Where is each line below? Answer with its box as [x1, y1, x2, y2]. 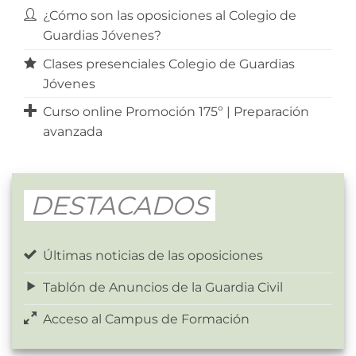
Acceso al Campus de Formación [42, 311, 250, 327]
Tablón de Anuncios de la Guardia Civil [42, 280, 283, 296]
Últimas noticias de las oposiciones [42, 248, 263, 264]
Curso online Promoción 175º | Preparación [42, 104, 309, 120]
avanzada [42, 124, 103, 140]
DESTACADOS [23, 189, 215, 221]
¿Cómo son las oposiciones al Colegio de [42, 7, 296, 23]
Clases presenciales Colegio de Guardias [42, 56, 295, 72]
